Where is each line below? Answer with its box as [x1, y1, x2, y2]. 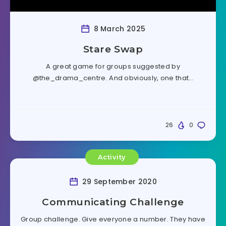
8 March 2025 [91, 23, 146, 34]
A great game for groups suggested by [46, 62, 180, 71]
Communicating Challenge [42, 196, 184, 208]
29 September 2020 [80, 177, 157, 187]
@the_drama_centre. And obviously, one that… [32, 73, 194, 83]
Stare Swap [83, 43, 143, 55]
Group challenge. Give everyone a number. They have [21, 214, 205, 224]
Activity [97, 152, 126, 161]
